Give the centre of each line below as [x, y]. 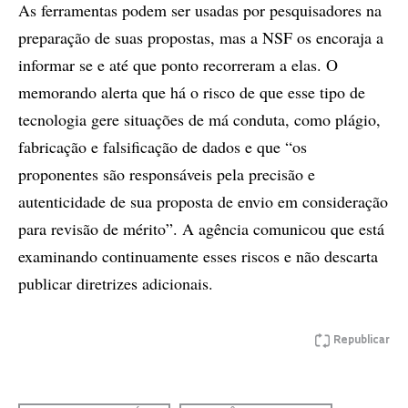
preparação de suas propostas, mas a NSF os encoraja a [201, 37]
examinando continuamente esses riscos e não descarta [198, 256]
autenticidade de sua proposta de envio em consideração [203, 201]
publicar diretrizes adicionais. [116, 283]
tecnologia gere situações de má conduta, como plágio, [199, 119]
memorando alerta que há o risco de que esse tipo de [192, 92]
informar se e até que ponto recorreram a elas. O [178, 65]
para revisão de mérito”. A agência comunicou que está [201, 229]
